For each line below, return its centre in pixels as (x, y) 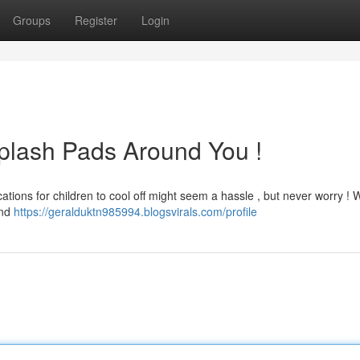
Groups (32, 20)
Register (96, 20)
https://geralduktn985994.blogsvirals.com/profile (135, 211)
